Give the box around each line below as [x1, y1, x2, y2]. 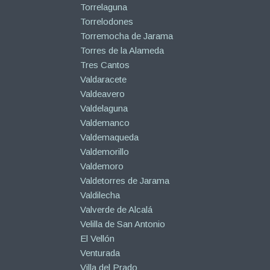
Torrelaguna [80, 2, 127, 13]
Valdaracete [80, 74, 127, 85]
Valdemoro [80, 161, 124, 172]
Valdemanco [80, 118, 130, 128]
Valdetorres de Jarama [80, 175, 169, 186]
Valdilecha [80, 190, 120, 201]
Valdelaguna [80, 103, 128, 114]
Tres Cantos [80, 60, 130, 71]
